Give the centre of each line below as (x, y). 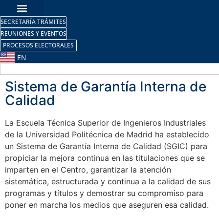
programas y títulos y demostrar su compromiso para (104, 193)
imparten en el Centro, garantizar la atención (88, 169)
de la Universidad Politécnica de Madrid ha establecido (107, 134)
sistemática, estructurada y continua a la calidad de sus (108, 181)
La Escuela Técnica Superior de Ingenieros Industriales (105, 122)
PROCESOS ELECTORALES (38, 45)
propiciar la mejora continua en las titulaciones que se (105, 158)
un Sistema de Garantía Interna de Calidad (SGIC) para (106, 146)
